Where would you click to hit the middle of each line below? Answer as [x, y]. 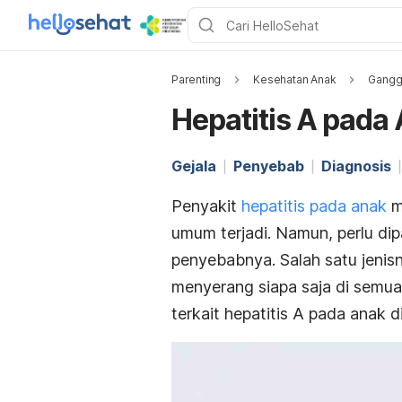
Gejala [194, 166]
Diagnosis [356, 166]
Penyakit [206, 206]
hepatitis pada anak [314, 206]
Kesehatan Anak [295, 79]
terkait [198, 314]
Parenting [197, 79]
